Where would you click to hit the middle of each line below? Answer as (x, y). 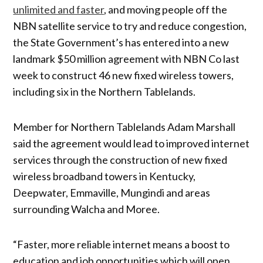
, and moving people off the (166, 9)
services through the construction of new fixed (120, 159)
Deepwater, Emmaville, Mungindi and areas (112, 192)
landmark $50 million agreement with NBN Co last (127, 58)
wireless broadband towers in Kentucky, (104, 176)
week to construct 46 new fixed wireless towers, (124, 75)
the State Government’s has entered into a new (121, 42)
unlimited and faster (59, 9)
